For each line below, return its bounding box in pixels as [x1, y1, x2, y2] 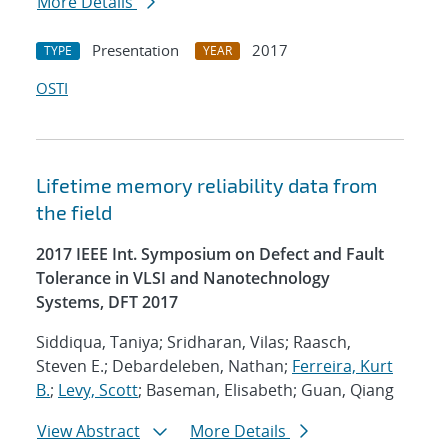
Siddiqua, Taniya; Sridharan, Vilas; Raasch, [36, 331, 351, 354]
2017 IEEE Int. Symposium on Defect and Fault [36, 243, 384, 266]
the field [36, 200, 112, 225]
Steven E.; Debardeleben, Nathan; [36, 355, 292, 378]
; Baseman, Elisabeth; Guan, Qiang [138, 379, 394, 402]
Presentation [92, 40, 179, 61]
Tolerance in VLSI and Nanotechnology [36, 267, 330, 290]
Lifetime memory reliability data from [36, 173, 378, 198]
